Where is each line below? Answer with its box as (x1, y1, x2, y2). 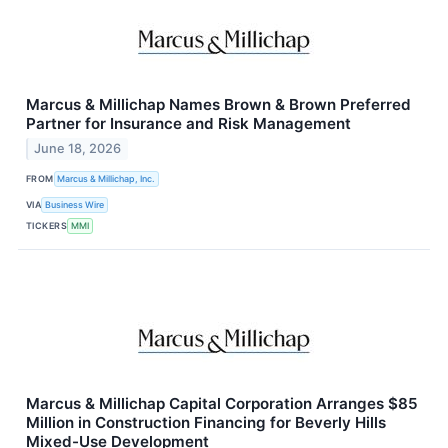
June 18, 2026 (34, 141, 122, 157)
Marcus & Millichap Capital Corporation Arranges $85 (26, 394, 418, 414)
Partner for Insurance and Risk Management (26, 113, 351, 133)
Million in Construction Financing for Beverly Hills (26, 413, 386, 433)
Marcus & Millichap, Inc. (57, 172, 156, 184)
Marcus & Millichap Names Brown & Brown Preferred (26, 94, 411, 114)
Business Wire (45, 198, 105, 210)
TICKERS (26, 219, 68, 231)
